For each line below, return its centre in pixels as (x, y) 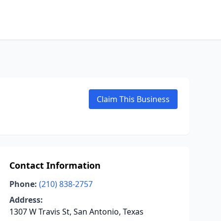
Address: (26, 200)
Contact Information (55, 165)
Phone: (23, 184)
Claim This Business (133, 99)
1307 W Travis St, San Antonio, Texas (76, 212)
